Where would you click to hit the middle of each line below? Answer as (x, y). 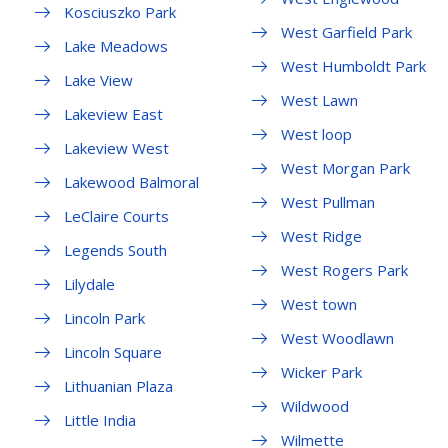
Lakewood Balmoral (131, 182)
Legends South (115, 250)
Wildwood (314, 406)
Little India (100, 420)
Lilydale (89, 284)
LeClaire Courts (116, 216)
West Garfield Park (346, 32)
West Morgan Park (345, 168)
